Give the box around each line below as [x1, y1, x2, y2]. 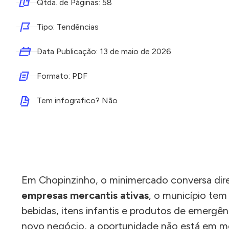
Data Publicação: [37, 46, 100, 56]
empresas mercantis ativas [21, 189, 149, 201]
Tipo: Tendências [37, 21, 99, 32]
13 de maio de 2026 [100, 46, 171, 56]
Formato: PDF [37, 71, 87, 81]
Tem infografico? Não [37, 95, 118, 105]
